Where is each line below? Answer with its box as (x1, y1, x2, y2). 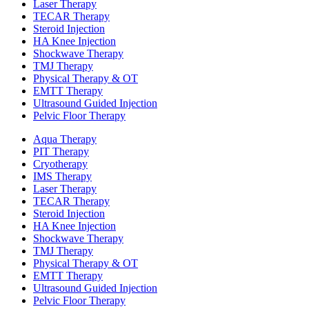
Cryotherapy (33, 157, 88, 170)
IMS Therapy (33, 170, 92, 182)
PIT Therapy (33, 145, 89, 157)
